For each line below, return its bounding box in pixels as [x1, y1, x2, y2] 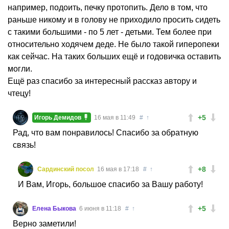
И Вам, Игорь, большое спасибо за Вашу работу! [18, 179, 203, 189]
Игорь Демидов [34, 113, 83, 121]
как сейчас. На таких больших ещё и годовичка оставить [8, 52, 221, 61]
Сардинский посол [37, 165, 96, 173]
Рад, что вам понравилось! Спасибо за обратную [13, 128, 198, 137]
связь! [13, 140, 36, 149]
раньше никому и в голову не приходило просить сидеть [8, 15, 220, 24]
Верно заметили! [13, 219, 76, 228]
